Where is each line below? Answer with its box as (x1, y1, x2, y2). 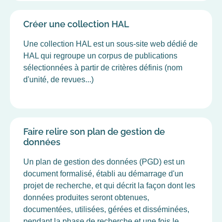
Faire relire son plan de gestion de (23, 126, 165, 137)
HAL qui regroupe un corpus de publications (23, 51, 177, 60)
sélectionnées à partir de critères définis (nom (23, 63, 182, 72)
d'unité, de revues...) (23, 75, 94, 84)
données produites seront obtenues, (23, 193, 149, 202)
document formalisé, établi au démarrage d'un (23, 169, 183, 178)
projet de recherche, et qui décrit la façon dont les (23, 181, 195, 190)
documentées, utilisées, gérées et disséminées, (23, 205, 189, 214)
